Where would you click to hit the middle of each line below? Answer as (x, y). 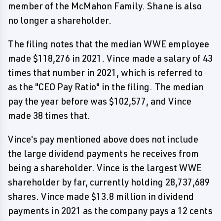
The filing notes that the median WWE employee (109, 44)
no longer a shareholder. (60, 20)
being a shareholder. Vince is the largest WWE (105, 168)
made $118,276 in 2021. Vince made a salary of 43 (110, 58)
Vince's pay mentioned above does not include (103, 139)
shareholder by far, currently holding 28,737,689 (109, 182)
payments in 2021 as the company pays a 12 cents (110, 211)
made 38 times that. (49, 115)
